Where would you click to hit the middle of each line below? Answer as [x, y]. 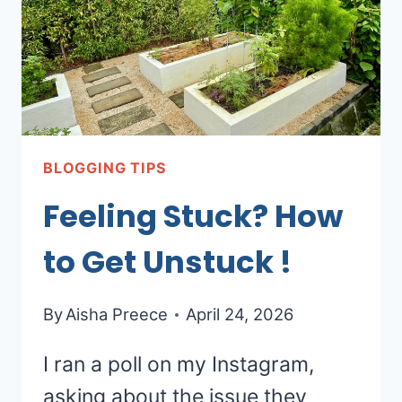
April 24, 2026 [240, 315]
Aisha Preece [117, 315]
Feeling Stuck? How [193, 216]
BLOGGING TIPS [105, 167]
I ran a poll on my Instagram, [179, 365]
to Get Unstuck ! [167, 262]
